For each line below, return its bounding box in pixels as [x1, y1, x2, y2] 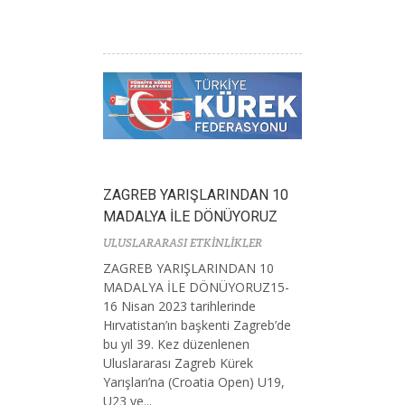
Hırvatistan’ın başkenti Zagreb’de [103, 316, 291, 334]
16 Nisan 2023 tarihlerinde [103, 297, 256, 316]
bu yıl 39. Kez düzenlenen [103, 335, 250, 353]
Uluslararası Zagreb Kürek [103, 354, 253, 372]
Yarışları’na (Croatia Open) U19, [103, 373, 285, 391]
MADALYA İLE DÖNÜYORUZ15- [103, 278, 289, 297]
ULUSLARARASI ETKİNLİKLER [103, 235, 262, 251]
